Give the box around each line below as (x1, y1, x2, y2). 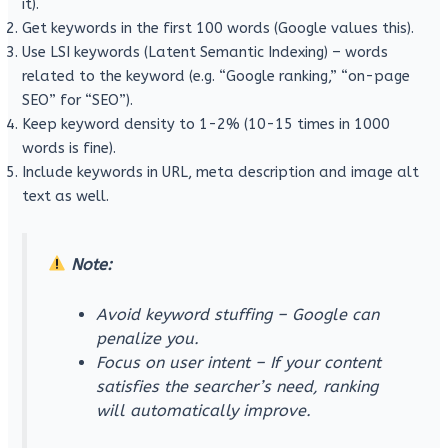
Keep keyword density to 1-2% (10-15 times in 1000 (22, 115, 391, 133)
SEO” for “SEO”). (22, 91, 134, 109)
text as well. (22, 187, 110, 205)
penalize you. (95, 328, 199, 348)
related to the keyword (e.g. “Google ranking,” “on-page (22, 67, 411, 85)
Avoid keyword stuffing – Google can (95, 304, 379, 324)
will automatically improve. (95, 400, 311, 420)
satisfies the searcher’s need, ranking (95, 376, 378, 396)
